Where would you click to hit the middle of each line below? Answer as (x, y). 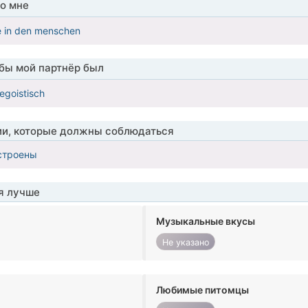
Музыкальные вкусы (206, 221)
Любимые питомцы (203, 290)
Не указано (186, 242)
